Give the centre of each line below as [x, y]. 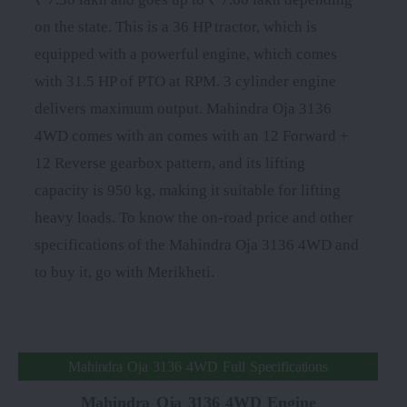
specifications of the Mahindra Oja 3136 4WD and [197, 244]
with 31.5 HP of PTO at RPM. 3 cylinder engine [185, 81]
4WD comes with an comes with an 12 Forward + [192, 135]
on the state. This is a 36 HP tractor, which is [176, 26]
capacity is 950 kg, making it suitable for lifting [188, 190]
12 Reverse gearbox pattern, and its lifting [170, 163]
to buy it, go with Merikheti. [124, 272]
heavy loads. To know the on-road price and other [194, 217]
